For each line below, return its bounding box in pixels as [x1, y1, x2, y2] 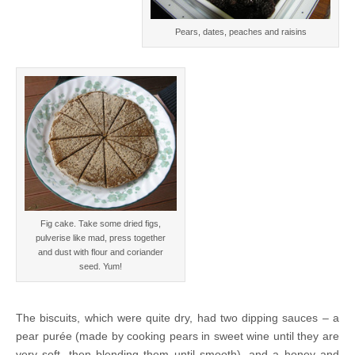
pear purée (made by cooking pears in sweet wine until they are [16, 330, 339, 343]
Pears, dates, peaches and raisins [174, 26, 307, 36]
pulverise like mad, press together [36, 233, 166, 243]
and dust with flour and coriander [38, 247, 163, 258]
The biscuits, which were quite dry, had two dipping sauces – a [16, 311, 339, 325]
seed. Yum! [79, 261, 122, 272]
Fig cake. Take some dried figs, [40, 219, 161, 229]
